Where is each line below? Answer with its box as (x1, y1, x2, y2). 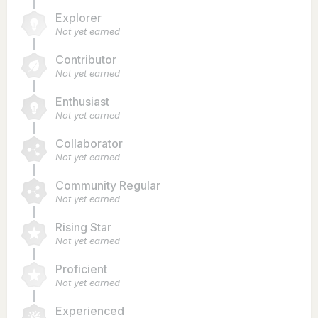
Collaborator (55, 136, 123, 150)
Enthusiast (55, 94, 109, 109)
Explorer (55, 10, 102, 25)
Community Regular (55, 177, 160, 192)
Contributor (55, 52, 116, 67)
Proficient (55, 261, 107, 276)
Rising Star (55, 219, 111, 234)
